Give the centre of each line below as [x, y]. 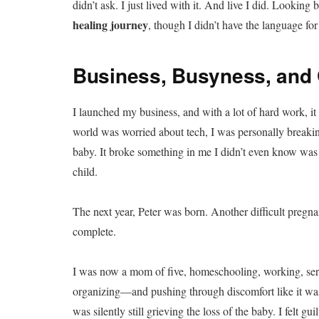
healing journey [110, 24]
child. [85, 171]
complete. [94, 231]
